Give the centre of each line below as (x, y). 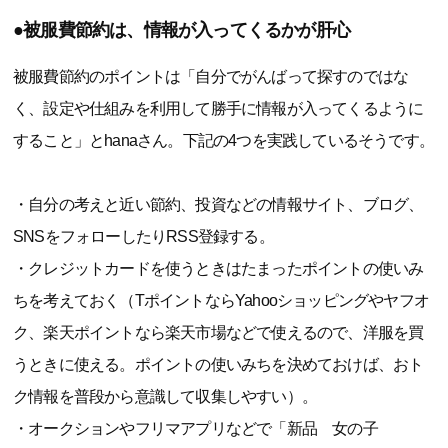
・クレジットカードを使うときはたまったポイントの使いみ (218, 268)
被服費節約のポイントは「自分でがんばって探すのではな (211, 76)
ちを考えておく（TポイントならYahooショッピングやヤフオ (221, 300)
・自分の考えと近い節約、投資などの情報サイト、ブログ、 (218, 204)
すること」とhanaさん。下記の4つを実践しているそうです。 (223, 140)
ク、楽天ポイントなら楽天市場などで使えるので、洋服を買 (218, 332)
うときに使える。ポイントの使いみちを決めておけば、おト (218, 364)
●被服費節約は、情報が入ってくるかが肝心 (181, 29)
